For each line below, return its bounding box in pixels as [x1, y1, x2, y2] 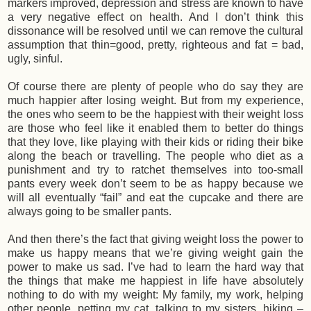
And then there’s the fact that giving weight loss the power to [8, 233, 303, 246]
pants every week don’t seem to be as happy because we [8, 178, 303, 190]
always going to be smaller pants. [8, 205, 171, 218]
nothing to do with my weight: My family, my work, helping [8, 289, 303, 301]
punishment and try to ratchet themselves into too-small [8, 164, 303, 176]
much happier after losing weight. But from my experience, [8, 94, 303, 107]
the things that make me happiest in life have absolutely [8, 275, 303, 287]
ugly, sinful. [8, 53, 62, 65]
